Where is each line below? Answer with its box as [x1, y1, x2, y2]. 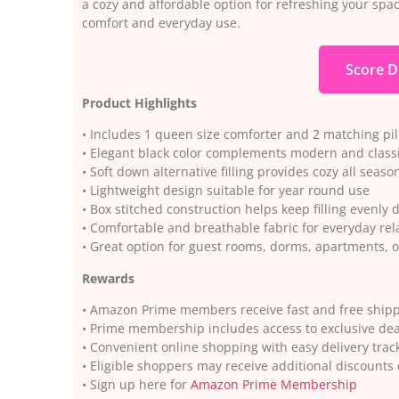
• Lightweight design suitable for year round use [82, 182, 370, 199]
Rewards [82, 269, 134, 287]
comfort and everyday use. [82, 14, 240, 32]
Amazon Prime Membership [191, 375, 357, 393]
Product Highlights [82, 94, 197, 111]
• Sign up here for [82, 375, 191, 393]
